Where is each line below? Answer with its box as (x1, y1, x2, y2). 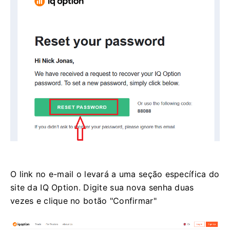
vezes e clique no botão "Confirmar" (10, 195, 157, 206)
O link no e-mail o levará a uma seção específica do (10, 168, 220, 179)
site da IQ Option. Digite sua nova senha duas (10, 182, 194, 193)
